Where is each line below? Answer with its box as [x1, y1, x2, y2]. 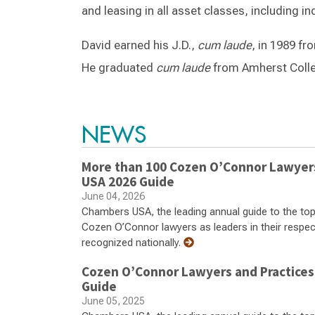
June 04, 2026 [82, 191, 145, 202]
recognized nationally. [82, 236, 184, 249]
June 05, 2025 [82, 295, 145, 307]
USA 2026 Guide [82, 173, 174, 190]
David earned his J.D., [82, 38, 198, 52]
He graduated [82, 60, 156, 75]
